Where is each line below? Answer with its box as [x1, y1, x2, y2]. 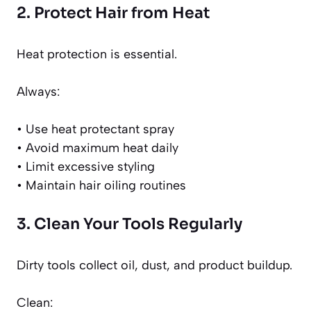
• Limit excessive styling [17, 159, 155, 175]
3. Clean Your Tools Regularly [17, 215, 242, 234]
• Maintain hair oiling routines [17, 178, 186, 194]
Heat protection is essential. [17, 47, 177, 62]
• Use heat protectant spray [17, 121, 174, 137]
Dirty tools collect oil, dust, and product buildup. [17, 258, 292, 274]
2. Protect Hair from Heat [17, 3, 210, 23]
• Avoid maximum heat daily [17, 140, 178, 156]
